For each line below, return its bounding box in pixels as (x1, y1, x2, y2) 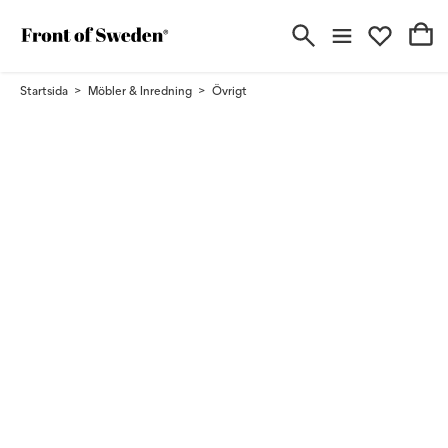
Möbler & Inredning (88, 83, 192, 98)
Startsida (20, 83, 68, 98)
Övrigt (212, 83, 247, 98)
